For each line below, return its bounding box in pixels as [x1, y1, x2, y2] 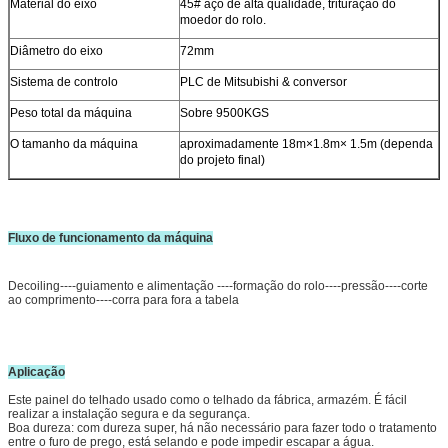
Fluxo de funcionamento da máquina [8, 230, 213, 245]
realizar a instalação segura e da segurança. [8, 406, 250, 421]
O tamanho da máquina [10, 136, 138, 151]
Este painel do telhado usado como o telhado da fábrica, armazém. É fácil [8, 392, 407, 407]
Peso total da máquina [10, 105, 132, 120]
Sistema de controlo [10, 74, 118, 89]
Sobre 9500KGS [180, 105, 269, 120]
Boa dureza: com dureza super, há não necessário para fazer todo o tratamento [8, 420, 437, 435]
